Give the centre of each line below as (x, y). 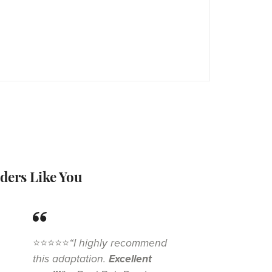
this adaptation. (71, 259)
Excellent (131, 259)
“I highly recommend (118, 243)
